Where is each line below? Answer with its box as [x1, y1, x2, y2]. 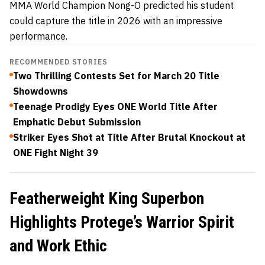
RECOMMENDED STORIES [9, 57, 108, 66]
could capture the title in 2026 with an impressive [9, 14, 222, 27]
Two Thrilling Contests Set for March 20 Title [13, 69, 219, 82]
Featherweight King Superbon [9, 188, 204, 208]
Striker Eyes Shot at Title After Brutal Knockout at [13, 131, 245, 143]
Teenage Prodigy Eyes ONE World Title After [13, 100, 218, 112]
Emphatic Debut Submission [13, 115, 141, 128]
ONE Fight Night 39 [13, 146, 98, 159]
